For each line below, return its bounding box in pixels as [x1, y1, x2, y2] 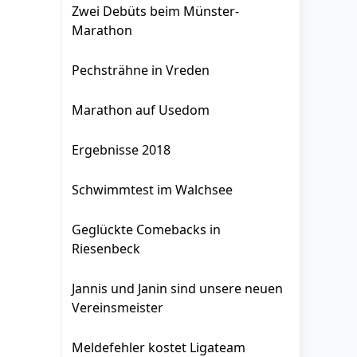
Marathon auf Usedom [72, 101, 210, 119]
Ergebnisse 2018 [72, 141, 171, 159]
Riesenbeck [72, 240, 140, 257]
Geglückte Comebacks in [72, 221, 221, 238]
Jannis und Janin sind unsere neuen [72, 280, 283, 297]
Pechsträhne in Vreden [72, 61, 210, 79]
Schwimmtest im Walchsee [72, 181, 233, 198]
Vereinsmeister [72, 299, 163, 316]
